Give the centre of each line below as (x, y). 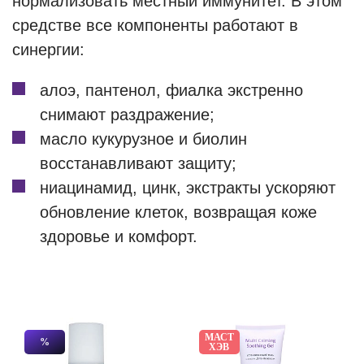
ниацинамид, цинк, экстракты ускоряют (188, 188)
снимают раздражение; (127, 115)
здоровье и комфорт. (119, 236)
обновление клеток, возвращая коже (178, 212)
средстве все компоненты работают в (155, 25)
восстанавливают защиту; (138, 163)
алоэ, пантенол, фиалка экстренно (171, 90)
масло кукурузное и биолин (143, 139)
